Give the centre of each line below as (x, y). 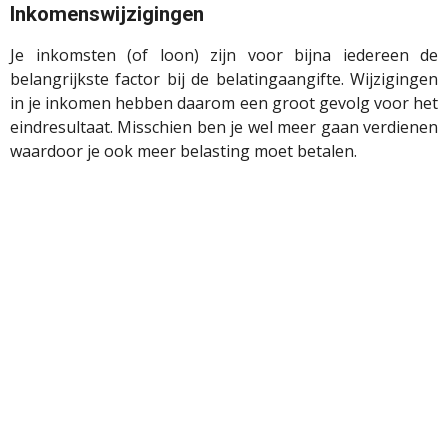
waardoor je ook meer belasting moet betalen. (183, 151)
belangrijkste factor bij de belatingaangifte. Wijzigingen (224, 79)
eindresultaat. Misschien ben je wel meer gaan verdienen (224, 127)
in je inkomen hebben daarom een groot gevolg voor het (224, 103)
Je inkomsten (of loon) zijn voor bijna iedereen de (224, 55)
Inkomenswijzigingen (107, 14)
